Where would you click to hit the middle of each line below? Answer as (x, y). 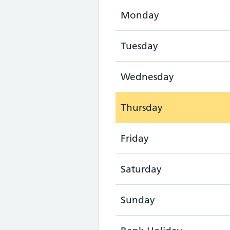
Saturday (141, 169)
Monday (140, 15)
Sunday (138, 200)
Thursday (142, 108)
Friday (135, 138)
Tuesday (139, 46)
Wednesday (147, 77)
